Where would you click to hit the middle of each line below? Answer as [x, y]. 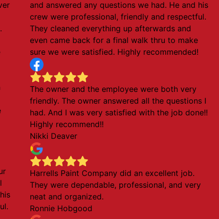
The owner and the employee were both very [113, 89]
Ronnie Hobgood [61, 208]
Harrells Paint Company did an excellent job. [112, 173]
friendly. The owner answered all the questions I [118, 101]
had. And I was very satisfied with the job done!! [119, 112]
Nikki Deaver [54, 136]
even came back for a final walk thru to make [114, 40]
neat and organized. [67, 197]
